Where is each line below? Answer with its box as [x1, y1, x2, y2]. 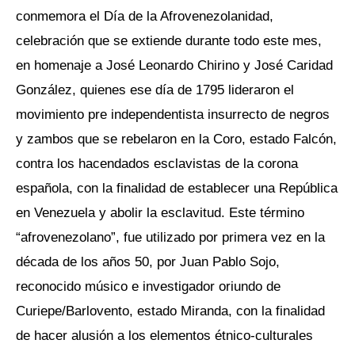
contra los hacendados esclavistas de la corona [16, 155, 298, 171]
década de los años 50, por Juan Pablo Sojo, [16, 253, 280, 269]
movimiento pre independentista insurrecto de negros [16, 105, 330, 122]
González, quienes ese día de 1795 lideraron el [16, 81, 294, 97]
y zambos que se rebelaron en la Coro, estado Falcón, [16, 130, 337, 147]
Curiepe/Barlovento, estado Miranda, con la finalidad [16, 302, 325, 319]
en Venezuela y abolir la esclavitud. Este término [16, 204, 304, 220]
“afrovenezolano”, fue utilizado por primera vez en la [16, 228, 325, 245]
